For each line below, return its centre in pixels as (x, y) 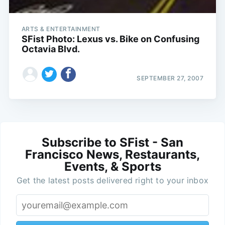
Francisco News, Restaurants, (113, 154)
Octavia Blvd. (50, 49)
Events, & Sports (113, 166)
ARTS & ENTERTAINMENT (61, 29)
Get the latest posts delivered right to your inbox (113, 180)
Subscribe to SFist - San (113, 142)
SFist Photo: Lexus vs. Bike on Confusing (110, 39)
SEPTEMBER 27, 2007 (170, 78)
